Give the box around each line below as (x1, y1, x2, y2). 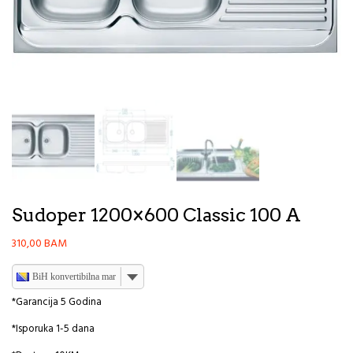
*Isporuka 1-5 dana (12, 321, 95, 338)
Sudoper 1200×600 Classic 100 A (12, 204, 301, 227)
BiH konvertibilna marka (32, 271, 124, 283)
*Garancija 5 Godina (12, 294, 102, 311)
